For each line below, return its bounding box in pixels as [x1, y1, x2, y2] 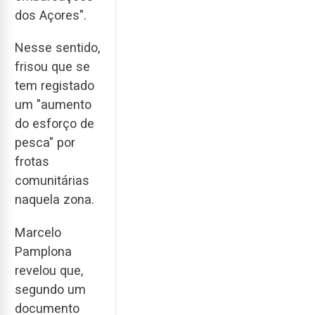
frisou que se [15, 59, 90, 75]
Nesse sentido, [15, 40, 100, 56]
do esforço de [15, 116, 94, 131]
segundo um [15, 281, 86, 297]
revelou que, [15, 262, 83, 278]
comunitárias [15, 173, 89, 188]
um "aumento [15, 97, 91, 112]
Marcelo [15, 224, 61, 240]
